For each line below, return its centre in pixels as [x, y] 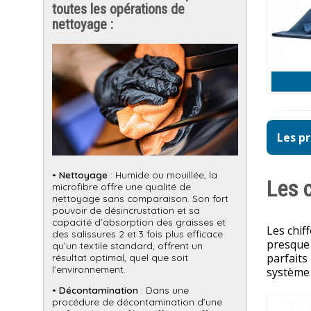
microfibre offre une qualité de [121, 186]
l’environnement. [89, 269]
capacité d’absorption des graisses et [139, 221]
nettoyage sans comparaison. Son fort [140, 198]
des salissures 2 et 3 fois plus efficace [137, 233]
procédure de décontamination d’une [137, 302]
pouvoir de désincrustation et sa [126, 210]
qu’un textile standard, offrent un [127, 245]
